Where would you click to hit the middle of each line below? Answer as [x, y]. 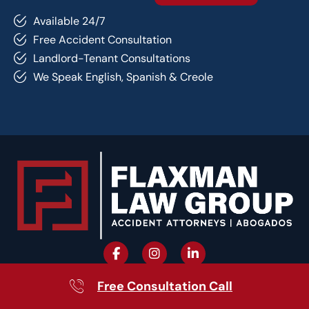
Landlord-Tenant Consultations [111, 59]
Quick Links [60, 291]
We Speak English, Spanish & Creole [123, 77]
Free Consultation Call [165, 286]
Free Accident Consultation [102, 40]
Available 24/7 [69, 21]
